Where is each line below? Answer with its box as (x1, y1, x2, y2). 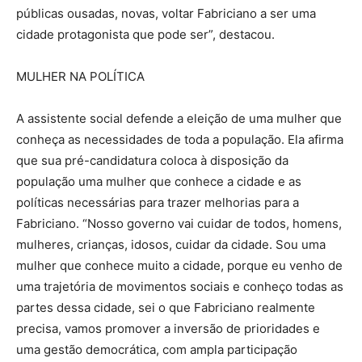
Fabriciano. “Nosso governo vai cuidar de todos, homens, (16, 215, 342, 231)
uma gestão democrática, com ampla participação (16, 341, 297, 357)
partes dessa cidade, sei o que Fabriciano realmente (16, 299, 315, 315)
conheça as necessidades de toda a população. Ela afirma (16, 131, 343, 147)
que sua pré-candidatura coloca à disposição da (16, 152, 288, 168)
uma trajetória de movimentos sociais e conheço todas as (16, 278, 343, 294)
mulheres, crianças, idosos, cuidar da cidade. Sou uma (16, 236, 326, 252)
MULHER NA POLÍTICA (16, 68, 145, 84)
